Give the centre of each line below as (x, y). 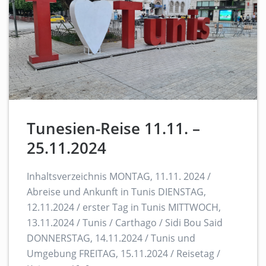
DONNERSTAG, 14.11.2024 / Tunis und (111, 238)
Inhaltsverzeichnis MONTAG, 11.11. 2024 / (119, 177)
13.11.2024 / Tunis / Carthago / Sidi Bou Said (125, 223)
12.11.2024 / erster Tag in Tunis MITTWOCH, (124, 208)
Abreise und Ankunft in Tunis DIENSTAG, (116, 192)
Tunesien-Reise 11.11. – (113, 129)
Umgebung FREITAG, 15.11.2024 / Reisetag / (123, 254)
